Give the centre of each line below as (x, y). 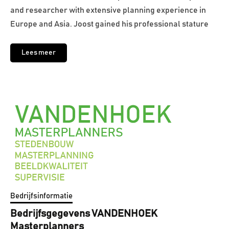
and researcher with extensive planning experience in (108, 10)
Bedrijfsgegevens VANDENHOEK (84, 214)
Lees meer (39, 53)
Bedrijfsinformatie (41, 196)
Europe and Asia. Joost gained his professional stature (109, 24)
